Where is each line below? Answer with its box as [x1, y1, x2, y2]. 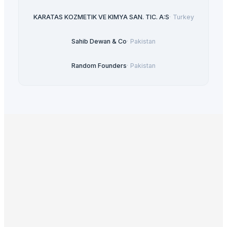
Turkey [172, 13, 194, 21]
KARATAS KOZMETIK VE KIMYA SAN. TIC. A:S [33, 13, 169, 21]
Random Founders [71, 62, 127, 70]
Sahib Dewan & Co [71, 37, 127, 46]
